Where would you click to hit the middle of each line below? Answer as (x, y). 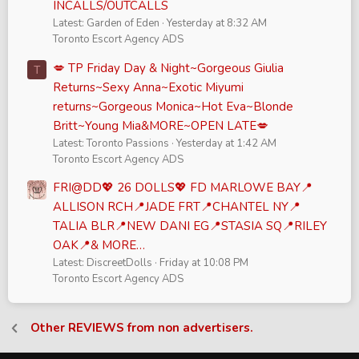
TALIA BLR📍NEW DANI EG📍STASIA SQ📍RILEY (190, 226)
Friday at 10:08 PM (204, 263)
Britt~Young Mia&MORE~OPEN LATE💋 (161, 125)
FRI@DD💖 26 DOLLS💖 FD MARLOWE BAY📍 (183, 188)
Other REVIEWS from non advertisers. (142, 328)
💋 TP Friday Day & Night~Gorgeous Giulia (168, 68)
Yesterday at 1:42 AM (226, 143)
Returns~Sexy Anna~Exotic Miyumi (148, 87)
